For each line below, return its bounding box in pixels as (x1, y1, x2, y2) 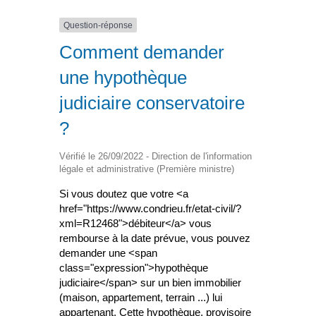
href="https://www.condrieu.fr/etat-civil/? (59, 202, 241, 215)
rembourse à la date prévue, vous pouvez (59, 232, 250, 245)
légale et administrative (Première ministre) (59, 164, 234, 175)
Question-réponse (63, 20, 133, 30)
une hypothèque (59, 67, 187, 89)
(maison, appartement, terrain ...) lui (59, 291, 222, 304)
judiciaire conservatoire (59, 92, 245, 114)
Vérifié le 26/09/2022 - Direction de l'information (59, 151, 252, 162)
